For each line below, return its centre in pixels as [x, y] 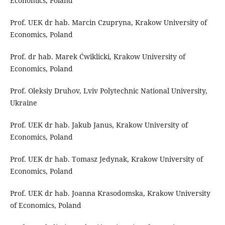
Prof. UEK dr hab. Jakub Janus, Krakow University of [99, 125]
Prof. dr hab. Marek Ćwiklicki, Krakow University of [97, 57]
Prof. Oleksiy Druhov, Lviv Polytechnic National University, [108, 91]
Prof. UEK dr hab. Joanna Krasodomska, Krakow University [110, 193]
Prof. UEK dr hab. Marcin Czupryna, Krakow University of [108, 22]
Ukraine [23, 103]
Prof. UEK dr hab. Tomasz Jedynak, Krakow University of [106, 159]
